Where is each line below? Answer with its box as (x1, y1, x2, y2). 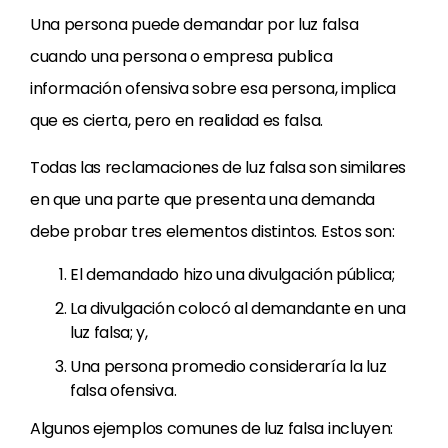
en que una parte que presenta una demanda (30, 188, 375, 211)
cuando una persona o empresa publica (30, 45, 333, 68)
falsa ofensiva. (70, 379, 177, 402)
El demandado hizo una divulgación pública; (70, 263, 395, 286)
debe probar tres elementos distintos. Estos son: (30, 220, 395, 243)
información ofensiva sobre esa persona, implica (30, 77, 396, 100)
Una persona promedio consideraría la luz (70, 355, 387, 378)
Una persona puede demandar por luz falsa (30, 13, 359, 36)
